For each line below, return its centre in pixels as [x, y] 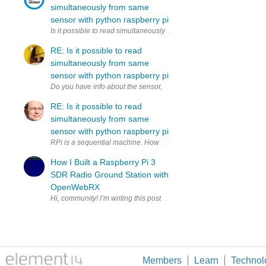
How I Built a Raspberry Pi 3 [103, 162]
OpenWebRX [75, 187]
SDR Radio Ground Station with [110, 174]
